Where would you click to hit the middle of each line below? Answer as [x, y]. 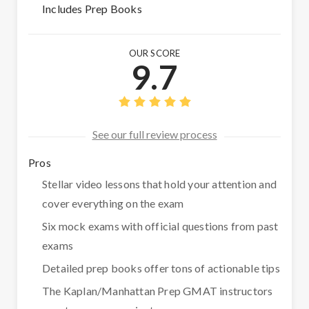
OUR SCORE [154, 53]
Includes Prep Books [92, 9]
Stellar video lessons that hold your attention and [160, 184]
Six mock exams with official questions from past [160, 226]
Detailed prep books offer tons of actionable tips [161, 268]
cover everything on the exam [113, 203]
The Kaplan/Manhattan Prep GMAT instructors [158, 291]
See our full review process [154, 134]
